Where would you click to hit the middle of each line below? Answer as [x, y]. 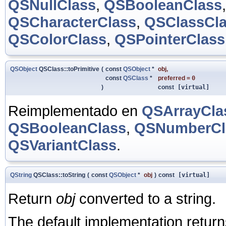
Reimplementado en [75, 110]
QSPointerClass [170, 39]
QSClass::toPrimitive [68, 69]
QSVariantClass [62, 145]
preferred [172, 78]
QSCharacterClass [72, 22]
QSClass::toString [59, 175]
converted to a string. [146, 198]
